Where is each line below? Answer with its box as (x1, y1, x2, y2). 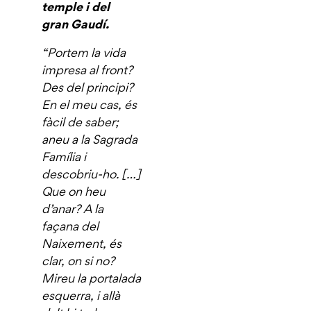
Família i (42, 148, 86, 165)
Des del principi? (42, 78, 133, 95)
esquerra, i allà (42, 287, 120, 303)
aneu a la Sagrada (42, 131, 137, 147)
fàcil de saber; (42, 113, 119, 130)
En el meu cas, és (42, 96, 137, 112)
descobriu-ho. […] (42, 165, 141, 182)
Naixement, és (42, 235, 121, 251)
